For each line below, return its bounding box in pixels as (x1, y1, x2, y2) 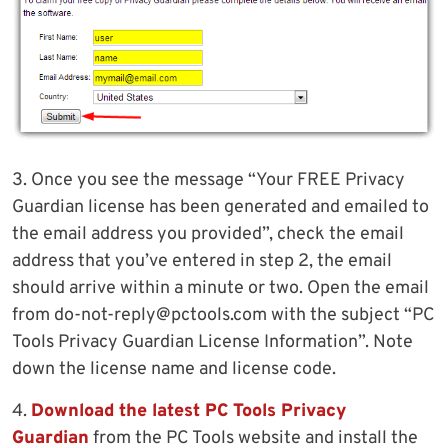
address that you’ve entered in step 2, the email (12, 249, 392, 273)
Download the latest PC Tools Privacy (31, 399, 346, 423)
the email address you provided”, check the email (12, 222, 404, 246)
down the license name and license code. (12, 357, 336, 381)
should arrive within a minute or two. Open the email (12, 276, 429, 300)
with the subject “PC (267, 303, 435, 327)
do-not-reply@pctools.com (54, 303, 267, 327)
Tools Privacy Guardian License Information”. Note (12, 330, 413, 354)
